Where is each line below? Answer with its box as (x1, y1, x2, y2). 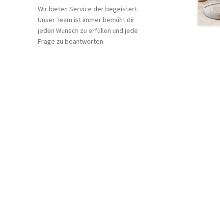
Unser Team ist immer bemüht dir (37, 15, 135, 24)
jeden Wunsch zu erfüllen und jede (37, 26, 138, 35)
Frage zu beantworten (37, 36, 103, 46)
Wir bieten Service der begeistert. (37, 4, 138, 13)
